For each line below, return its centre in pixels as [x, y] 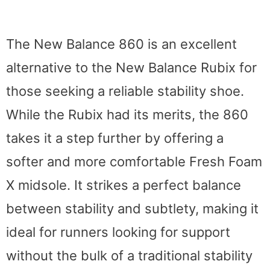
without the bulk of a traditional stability [129, 256]
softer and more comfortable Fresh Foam [134, 162]
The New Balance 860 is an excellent [121, 44]
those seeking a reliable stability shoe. [125, 91]
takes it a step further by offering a [115, 138]
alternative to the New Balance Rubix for [131, 68]
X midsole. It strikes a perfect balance [124, 185]
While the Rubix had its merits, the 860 [127, 115]
